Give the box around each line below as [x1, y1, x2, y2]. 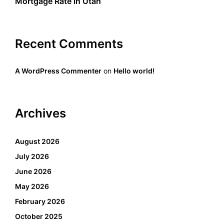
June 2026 [15, 166, 51, 175]
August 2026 [15, 136, 59, 145]
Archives [15, 105, 66, 120]
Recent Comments [15, 36, 123, 51]
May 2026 [15, 181, 49, 190]
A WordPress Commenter [15, 66, 101, 75]
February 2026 [15, 196, 65, 205]
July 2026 [15, 151, 49, 160]
